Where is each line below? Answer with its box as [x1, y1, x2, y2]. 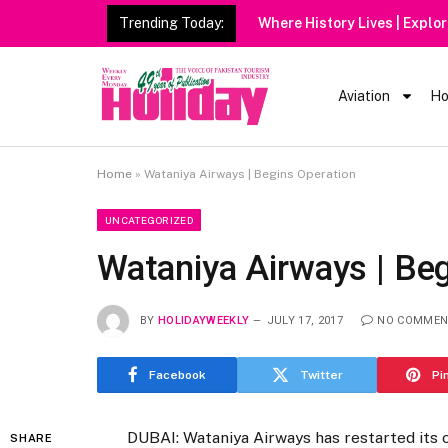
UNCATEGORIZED [105, 213, 193, 226]
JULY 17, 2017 [266, 313, 343, 327]
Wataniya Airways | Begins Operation [144, 166, 356, 181]
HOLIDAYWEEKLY [158, 313, 250, 327]
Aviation [338, 88, 391, 105]
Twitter [299, 367, 343, 382]
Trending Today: [119, 15, 224, 31]
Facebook [149, 367, 206, 382]
